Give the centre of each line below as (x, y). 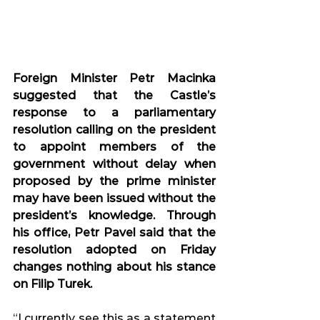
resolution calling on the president (114, 130)
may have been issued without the (114, 199)
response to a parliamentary (114, 113)
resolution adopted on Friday (114, 250)
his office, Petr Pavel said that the (114, 233)
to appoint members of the (114, 147)
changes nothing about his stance (114, 267)
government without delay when (114, 164)
